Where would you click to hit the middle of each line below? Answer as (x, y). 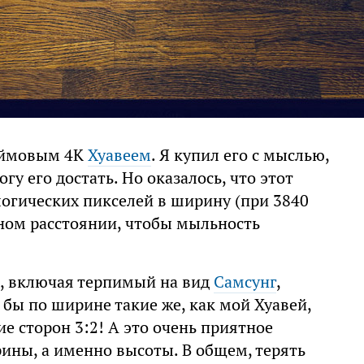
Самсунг (245, 282)
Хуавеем (119, 156)
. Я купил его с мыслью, (240, 156)
